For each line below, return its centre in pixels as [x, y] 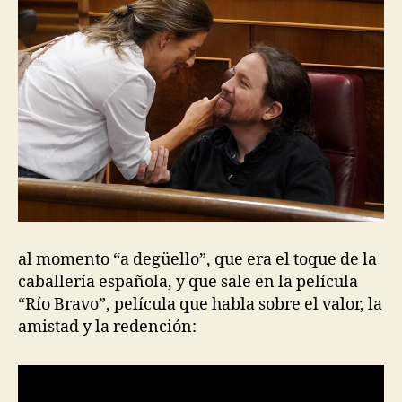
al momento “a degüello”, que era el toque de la [197, 260]
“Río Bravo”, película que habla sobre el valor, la [200, 305]
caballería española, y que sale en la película [188, 283]
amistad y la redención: [107, 328]
